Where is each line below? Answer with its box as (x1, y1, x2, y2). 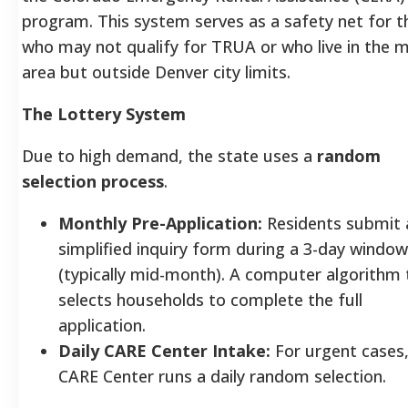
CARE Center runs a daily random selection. (58, 364, 386, 387)
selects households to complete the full (58, 288, 362, 311)
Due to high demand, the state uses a (22, 144, 317, 167)
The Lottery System (22, 102, 186, 125)
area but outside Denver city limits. (22, 60, 291, 83)
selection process (22, 169, 164, 192)
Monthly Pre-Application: (58, 211, 262, 234)
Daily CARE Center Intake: (58, 339, 270, 362)
